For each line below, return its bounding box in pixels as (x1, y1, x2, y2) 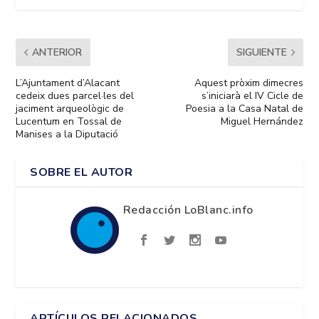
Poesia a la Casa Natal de (185, 102, 303, 116)
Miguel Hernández (220, 115, 303, 129)
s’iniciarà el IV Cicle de (201, 89, 303, 103)
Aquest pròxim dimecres (194, 76, 303, 90)
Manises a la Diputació (16, 127, 119, 142)
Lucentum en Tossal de (16, 115, 122, 129)
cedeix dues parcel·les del (16, 89, 135, 103)
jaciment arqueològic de (16, 102, 125, 116)
